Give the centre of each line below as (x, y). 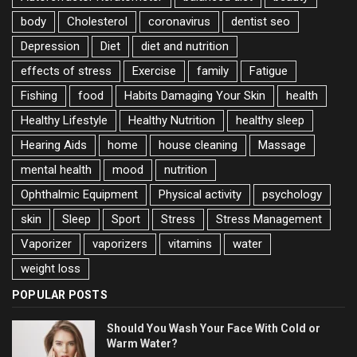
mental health (56, 169)
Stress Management (269, 219)
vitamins (190, 243)
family (213, 71)
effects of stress (66, 71)
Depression (50, 46)
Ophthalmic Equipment (79, 194)
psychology (292, 194)
